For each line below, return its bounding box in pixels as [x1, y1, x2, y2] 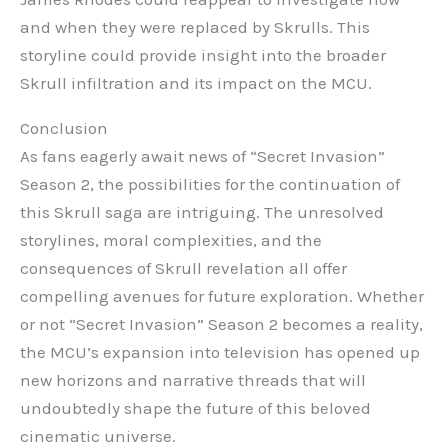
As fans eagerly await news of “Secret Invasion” [20, 146, 385, 167]
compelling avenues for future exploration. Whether [20, 286, 424, 307]
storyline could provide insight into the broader [20, 45, 386, 66]
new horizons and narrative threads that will [20, 370, 366, 391]
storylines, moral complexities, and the [20, 230, 322, 251]
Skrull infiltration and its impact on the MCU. [20, 73, 372, 94]
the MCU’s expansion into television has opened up [20, 342, 420, 363]
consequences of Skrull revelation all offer [20, 258, 347, 279]
